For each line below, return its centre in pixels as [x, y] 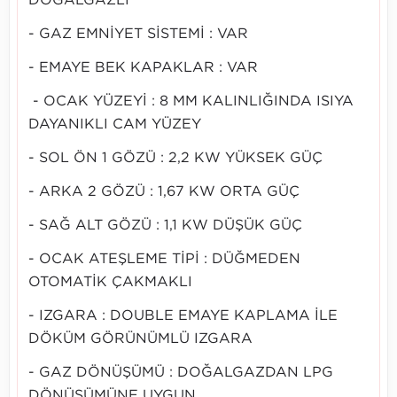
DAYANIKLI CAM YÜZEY [117, 125]
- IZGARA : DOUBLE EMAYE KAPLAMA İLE [183, 316]
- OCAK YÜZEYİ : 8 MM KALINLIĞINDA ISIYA [191, 101]
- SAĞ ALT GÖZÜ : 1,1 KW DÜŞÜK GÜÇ [167, 226]
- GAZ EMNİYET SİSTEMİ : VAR [138, 34]
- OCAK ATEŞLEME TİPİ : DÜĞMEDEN [164, 259]
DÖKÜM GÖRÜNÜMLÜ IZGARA [140, 339]
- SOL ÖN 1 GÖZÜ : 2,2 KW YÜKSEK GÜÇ [178, 158]
